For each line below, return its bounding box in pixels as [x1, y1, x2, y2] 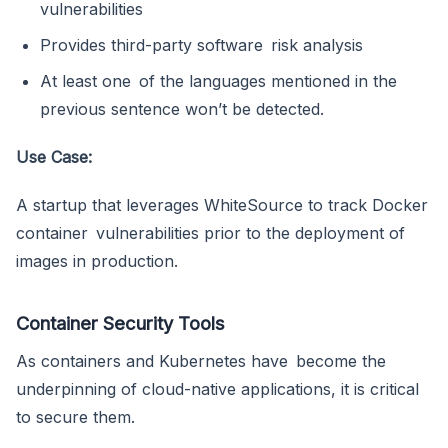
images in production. [16, 251, 178, 272]
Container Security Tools [16, 312, 225, 335]
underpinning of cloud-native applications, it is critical [16, 379, 419, 400]
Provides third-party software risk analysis [40, 35, 363, 56]
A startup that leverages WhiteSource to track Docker [16, 195, 428, 216]
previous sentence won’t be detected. [40, 99, 324, 120]
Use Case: [16, 147, 92, 168]
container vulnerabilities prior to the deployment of [16, 223, 405, 244]
